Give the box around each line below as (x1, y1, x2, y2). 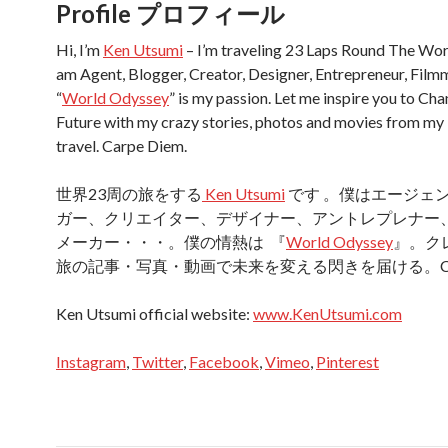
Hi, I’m (56, 40, 103, 59)
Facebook (189, 352, 259, 371)
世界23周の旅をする (56, 184, 202, 203)
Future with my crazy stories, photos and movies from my (56, 112, 444, 131)
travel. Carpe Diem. (56, 136, 187, 155)
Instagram (56, 352, 126, 371)
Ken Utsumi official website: (56, 304, 253, 323)
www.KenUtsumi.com (253, 304, 402, 323)
